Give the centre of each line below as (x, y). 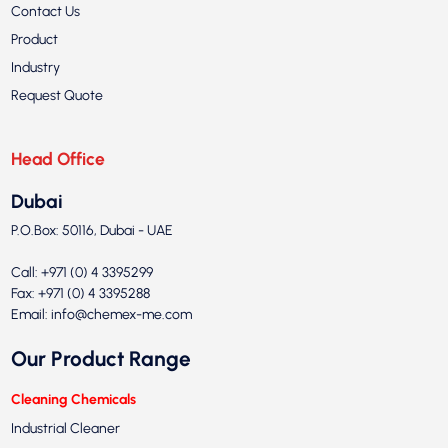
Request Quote (56, 96)
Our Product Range (100, 359)
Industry (35, 68)
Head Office (57, 159)
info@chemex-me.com (121, 315)
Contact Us (45, 12)
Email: (30, 315)
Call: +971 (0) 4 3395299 (81, 273)
